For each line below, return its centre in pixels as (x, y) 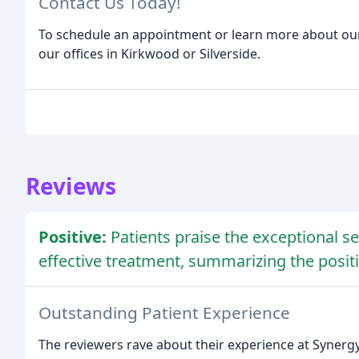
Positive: (75, 236)
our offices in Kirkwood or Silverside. (149, 53)
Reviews (71, 186)
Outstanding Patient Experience (164, 313)
